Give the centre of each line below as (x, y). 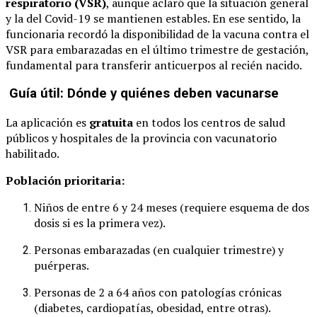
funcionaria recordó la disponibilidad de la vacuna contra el (157, 34)
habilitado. (33, 154)
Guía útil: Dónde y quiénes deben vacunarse (142, 94)
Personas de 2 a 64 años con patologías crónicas (158, 293)
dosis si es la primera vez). (100, 223)
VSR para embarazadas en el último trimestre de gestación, (157, 49)
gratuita (111, 123)
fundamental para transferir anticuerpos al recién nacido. (154, 65)
